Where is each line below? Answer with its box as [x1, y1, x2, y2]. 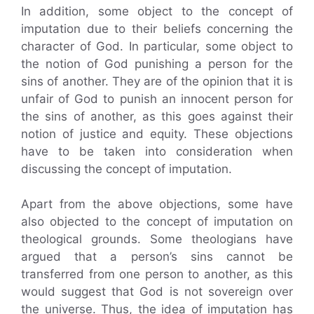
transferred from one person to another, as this [21, 267, 293, 282]
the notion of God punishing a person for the [21, 56, 293, 71]
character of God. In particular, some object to [21, 39, 293, 53]
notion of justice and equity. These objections [21, 126, 293, 141]
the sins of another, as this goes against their [21, 109, 293, 123]
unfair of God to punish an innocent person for [21, 91, 293, 106]
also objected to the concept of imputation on [21, 214, 293, 229]
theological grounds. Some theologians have [21, 232, 293, 247]
